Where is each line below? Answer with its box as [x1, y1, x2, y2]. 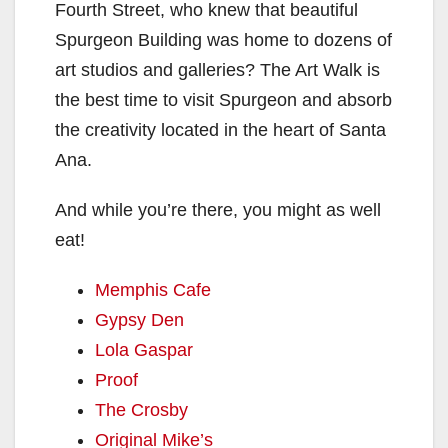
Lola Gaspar [95, 339, 193, 360]
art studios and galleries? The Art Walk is [55, 59, 380, 80]
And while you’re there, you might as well [55, 199, 381, 220]
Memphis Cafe [95, 279, 211, 300]
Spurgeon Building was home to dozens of [55, 29, 392, 50]
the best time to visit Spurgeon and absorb [55, 89, 392, 110]
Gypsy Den [95, 309, 184, 330]
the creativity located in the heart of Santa [55, 119, 386, 140]
